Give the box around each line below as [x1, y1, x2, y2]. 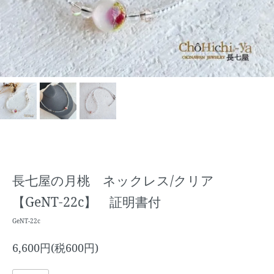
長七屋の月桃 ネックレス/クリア [12, 172, 214, 189]
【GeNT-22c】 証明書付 [12, 193, 161, 210]
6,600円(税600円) [12, 240, 98, 255]
